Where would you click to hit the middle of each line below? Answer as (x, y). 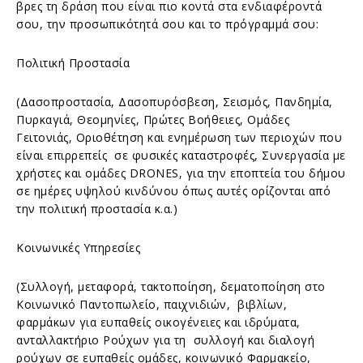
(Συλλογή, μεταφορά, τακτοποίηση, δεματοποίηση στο (171, 286)
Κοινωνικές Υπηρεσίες (78, 247)
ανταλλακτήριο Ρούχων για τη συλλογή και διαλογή (165, 340)
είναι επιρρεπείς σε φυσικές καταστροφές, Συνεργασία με (181, 155)
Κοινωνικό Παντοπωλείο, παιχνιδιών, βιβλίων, (152, 304)
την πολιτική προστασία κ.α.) (97, 208)
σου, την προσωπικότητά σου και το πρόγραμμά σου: (167, 23)
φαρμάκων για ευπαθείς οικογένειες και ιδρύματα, (158, 322)
